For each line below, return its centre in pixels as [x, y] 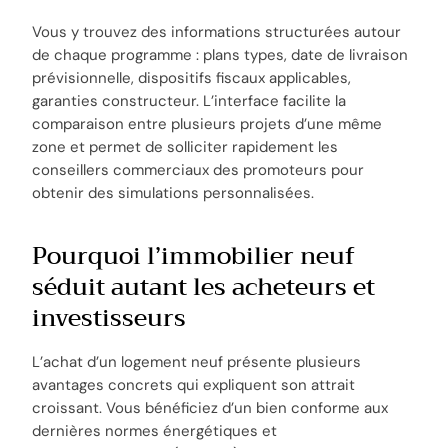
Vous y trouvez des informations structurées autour [217, 31]
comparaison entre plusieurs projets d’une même [207, 123]
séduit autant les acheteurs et [204, 286]
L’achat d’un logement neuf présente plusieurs [197, 362]
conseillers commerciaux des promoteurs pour [198, 169]
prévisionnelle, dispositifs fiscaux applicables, [192, 77]
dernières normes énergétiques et [155, 431]
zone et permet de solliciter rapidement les [185, 146]
